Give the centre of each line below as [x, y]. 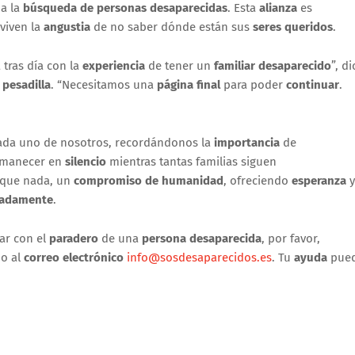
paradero [74, 238]
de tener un [179, 65]
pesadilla [27, 84]
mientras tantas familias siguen [191, 161]
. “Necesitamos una [104, 84]
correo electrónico [74, 257]
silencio [86, 161]
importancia [247, 142]
